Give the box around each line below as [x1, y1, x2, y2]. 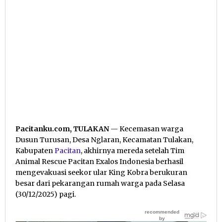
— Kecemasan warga [109, 124, 183, 133]
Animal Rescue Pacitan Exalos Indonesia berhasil [15, 157, 183, 166]
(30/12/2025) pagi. [15, 189, 76, 199]
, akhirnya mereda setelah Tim [81, 146, 184, 155]
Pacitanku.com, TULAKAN [15, 124, 109, 133]
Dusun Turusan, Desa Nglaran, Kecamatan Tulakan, [15, 135, 193, 144]
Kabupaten [15, 146, 55, 155]
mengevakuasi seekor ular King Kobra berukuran [15, 167, 187, 177]
